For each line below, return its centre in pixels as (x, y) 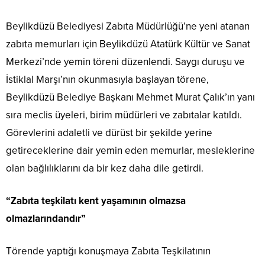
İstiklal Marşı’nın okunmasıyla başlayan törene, (107, 80)
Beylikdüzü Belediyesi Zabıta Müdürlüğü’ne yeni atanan (128, 27)
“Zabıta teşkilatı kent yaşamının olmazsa (96, 201)
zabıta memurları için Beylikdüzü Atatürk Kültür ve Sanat (128, 44)
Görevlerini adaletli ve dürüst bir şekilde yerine (109, 133)
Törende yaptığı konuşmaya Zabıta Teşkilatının (108, 251)
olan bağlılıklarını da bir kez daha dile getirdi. (105, 169)
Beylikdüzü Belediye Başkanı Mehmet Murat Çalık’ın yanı (130, 98)
